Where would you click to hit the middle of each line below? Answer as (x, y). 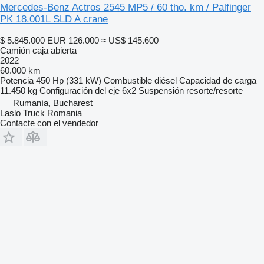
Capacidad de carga (218, 80)
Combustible (128, 80)
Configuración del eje (80, 90)
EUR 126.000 (73, 40)
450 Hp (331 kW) (69, 80)
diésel (166, 80)
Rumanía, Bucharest (53, 103)
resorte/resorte (214, 90)
